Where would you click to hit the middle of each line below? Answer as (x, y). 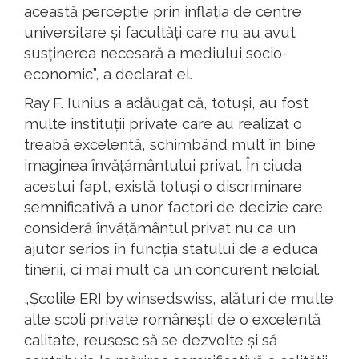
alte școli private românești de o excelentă (172, 319)
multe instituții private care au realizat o (163, 124)
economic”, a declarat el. (108, 74)
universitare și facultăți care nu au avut (160, 32)
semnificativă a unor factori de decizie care (173, 207)
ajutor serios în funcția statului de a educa (171, 249)
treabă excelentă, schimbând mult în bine (170, 145)
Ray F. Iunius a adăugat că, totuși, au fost (166, 103)
